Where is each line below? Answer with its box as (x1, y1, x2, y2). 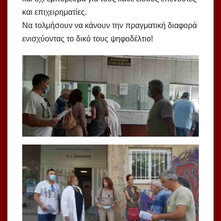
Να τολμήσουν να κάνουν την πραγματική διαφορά (22, 21, 197, 30)
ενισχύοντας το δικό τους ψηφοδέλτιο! (22, 35, 153, 43)
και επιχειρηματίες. (22, 8, 87, 17)
